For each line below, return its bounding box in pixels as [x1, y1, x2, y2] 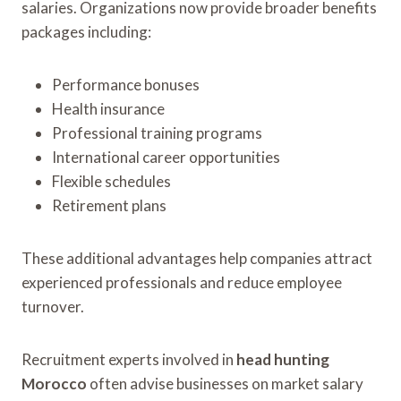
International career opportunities [52, 147, 280, 166]
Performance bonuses [52, 74, 200, 94]
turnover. [21, 296, 84, 316]
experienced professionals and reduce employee [21, 272, 342, 292]
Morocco [21, 373, 87, 393]
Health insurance [52, 98, 165, 118]
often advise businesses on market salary [87, 373, 363, 393]
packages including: [21, 21, 151, 41]
